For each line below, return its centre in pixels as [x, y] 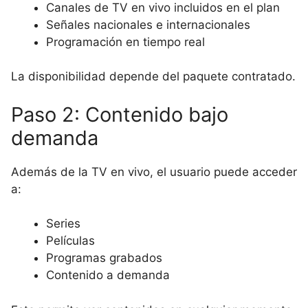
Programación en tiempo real [125, 42]
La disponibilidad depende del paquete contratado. [153, 76]
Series [63, 223]
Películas [70, 241]
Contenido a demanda [108, 275]
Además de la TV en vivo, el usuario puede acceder [154, 172]
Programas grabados [104, 258]
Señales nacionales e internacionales [148, 24]
